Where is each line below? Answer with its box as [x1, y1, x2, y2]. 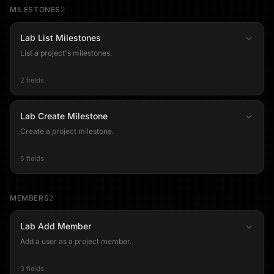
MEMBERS [10, 193, 50, 202]
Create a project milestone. [20, 127, 114, 136]
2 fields [20, 76, 44, 84]
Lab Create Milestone [20, 111, 108, 121]
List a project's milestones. [20, 48, 112, 57]
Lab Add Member [20, 221, 91, 231]
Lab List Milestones [20, 32, 101, 43]
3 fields [20, 264, 44, 273]
